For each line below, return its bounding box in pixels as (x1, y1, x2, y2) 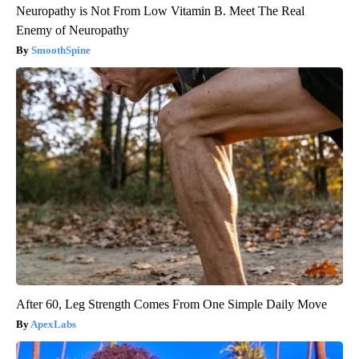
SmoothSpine (31, 43, 91, 56)
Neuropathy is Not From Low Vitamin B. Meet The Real (16, 3, 305, 18)
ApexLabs (30, 317, 76, 330)
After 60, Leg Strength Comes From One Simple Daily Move (16, 296, 327, 311)
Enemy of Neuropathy (16, 22, 129, 37)
